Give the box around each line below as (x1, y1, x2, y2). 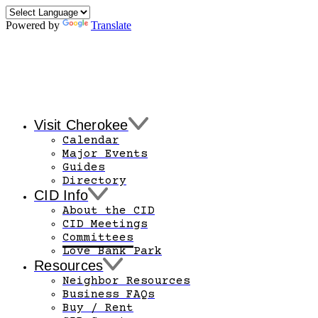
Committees (62, 231, 133, 244)
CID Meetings (62, 218, 148, 231)
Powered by (6, 19, 62, 31)
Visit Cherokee (34, 117, 128, 133)
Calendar (62, 134, 119, 147)
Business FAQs (62, 288, 155, 301)
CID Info (34, 187, 89, 203)
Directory (62, 175, 126, 187)
